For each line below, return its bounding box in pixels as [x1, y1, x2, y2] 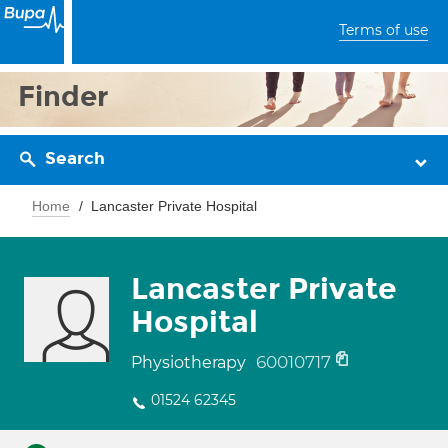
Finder [18, 79, 109, 114]
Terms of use [339, 21, 428, 39]
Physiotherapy [131, 353, 250, 372]
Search [45, 148, 105, 169]
